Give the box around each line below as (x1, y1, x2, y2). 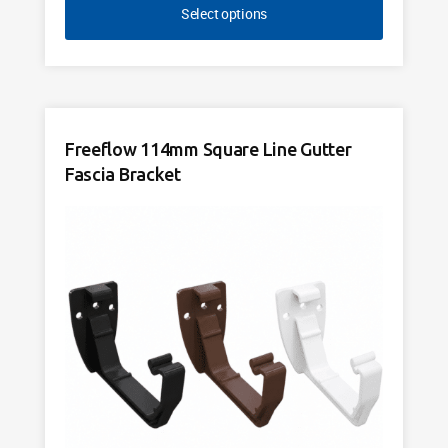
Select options (180, 4, 268, 24)
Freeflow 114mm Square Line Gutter (64, 139, 352, 160)
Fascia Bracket (64, 164, 181, 185)
